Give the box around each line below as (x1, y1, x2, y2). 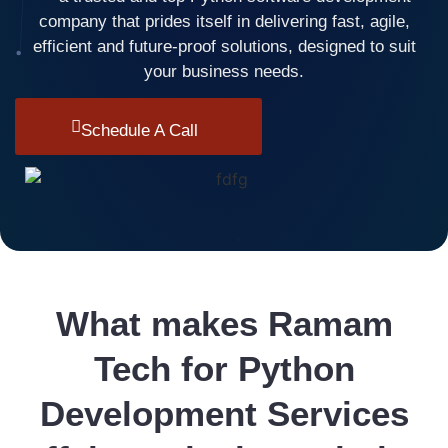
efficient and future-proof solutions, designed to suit (32, 37, 416, 56)
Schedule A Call (80, 121, 198, 141)
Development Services (39, 394, 409, 434)
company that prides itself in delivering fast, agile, (38, 12, 410, 31)
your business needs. (144, 62, 304, 81)
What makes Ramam (55, 304, 393, 344)
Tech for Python (93, 349, 355, 389)
